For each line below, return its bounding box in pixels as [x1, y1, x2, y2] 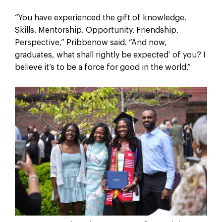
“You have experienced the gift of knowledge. [14, 14, 186, 22]
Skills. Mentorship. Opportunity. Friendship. [14, 26, 178, 35]
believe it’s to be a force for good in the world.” [14, 63, 191, 72]
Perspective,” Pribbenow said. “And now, [14, 39, 167, 47]
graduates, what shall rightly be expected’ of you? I [14, 51, 206, 59]
